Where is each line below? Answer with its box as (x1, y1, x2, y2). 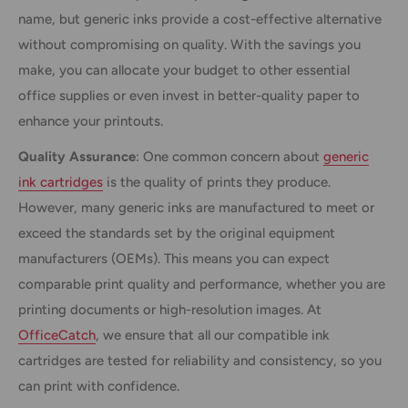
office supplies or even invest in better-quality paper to (18, 87, 360, 105)
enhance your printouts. (18, 113, 163, 130)
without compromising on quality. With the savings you (18, 36, 361, 54)
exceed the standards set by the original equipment (18, 224, 335, 241)
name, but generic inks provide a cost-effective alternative (18, 11, 382, 28)
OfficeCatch (18, 326, 96, 343)
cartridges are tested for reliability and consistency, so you (18, 352, 382, 369)
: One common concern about (136, 148, 323, 165)
